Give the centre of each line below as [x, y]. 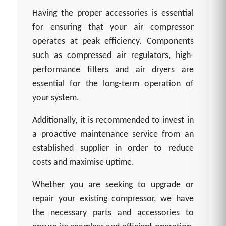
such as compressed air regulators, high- [113, 56]
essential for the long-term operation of [113, 84]
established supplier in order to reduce [113, 149]
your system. [56, 98]
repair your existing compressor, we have [113, 199]
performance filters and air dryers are [113, 70]
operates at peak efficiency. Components [113, 42]
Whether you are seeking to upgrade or [113, 185]
